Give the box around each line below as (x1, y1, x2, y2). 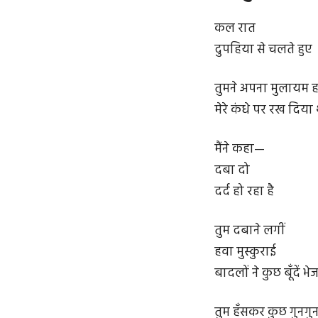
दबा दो (214, 160, 250, 181)
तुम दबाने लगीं (214, 221, 285, 242)
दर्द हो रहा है (214, 181, 274, 202)
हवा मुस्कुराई (214, 242, 276, 263)
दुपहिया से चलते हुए (214, 39, 312, 60)
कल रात (214, 18, 256, 39)
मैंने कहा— (214, 138, 265, 160)
